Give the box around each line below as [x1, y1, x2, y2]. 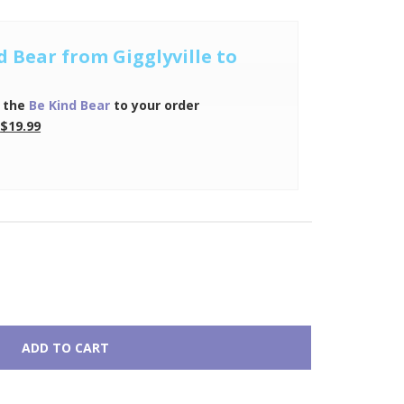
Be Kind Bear [28, 96, 110, 114]
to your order [109, 96, 199, 114]
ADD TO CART [21, 338, 109, 356]
